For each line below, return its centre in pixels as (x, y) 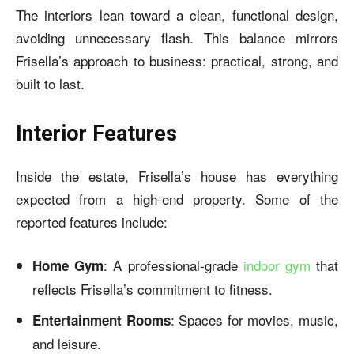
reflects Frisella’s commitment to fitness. (153, 289)
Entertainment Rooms (102, 320)
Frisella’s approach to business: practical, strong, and (177, 60)
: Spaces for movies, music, (254, 320)
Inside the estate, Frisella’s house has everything (177, 176)
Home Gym (68, 265)
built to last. (50, 83)
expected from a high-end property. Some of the (177, 199)
